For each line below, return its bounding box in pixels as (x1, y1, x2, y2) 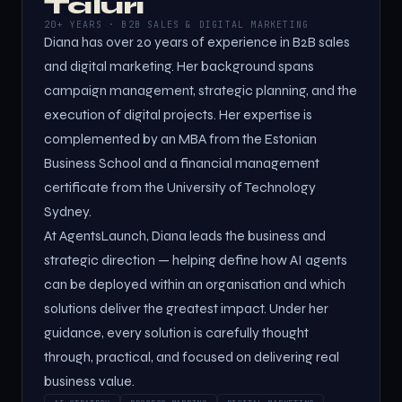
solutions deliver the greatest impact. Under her (44, 301, 328, 317)
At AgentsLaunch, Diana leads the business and (44, 228, 326, 244)
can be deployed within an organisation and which (44, 276, 345, 293)
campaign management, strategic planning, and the (44, 83, 357, 99)
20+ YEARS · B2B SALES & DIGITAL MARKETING (44, 19, 310, 31)
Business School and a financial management (44, 155, 319, 171)
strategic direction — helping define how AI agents (44, 252, 347, 268)
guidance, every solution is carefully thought (44, 325, 309, 341)
